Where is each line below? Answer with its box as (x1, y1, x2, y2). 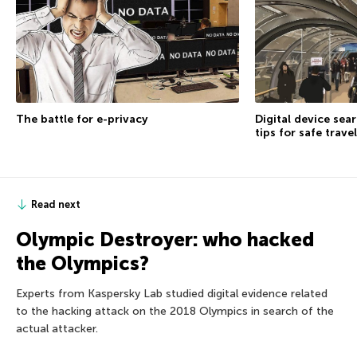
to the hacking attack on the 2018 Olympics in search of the (16, 304, 334, 318)
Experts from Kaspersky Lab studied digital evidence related (16, 286, 328, 300)
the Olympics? (16, 251, 149, 275)
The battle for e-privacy (16, 112, 148, 126)
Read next (31, 198, 80, 210)
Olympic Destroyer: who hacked (16, 227, 314, 251)
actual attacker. (16, 321, 98, 335)
